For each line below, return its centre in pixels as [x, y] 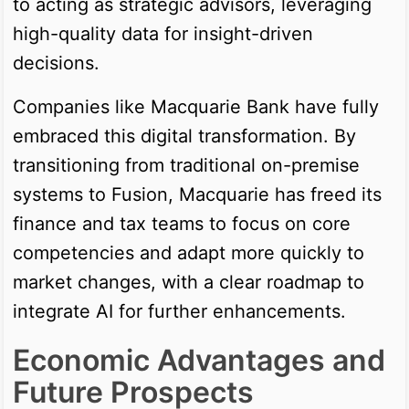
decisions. [56, 63]
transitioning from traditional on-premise [186, 165]
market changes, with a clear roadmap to [189, 282]
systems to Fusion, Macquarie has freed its [197, 194]
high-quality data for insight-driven [163, 33]
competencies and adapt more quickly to [189, 252]
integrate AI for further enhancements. [179, 311]
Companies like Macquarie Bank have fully [196, 106]
